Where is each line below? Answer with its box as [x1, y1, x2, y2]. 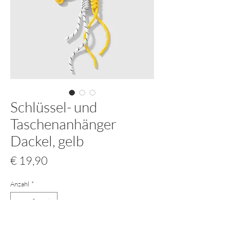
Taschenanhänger [10, 114, 117, 132]
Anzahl [10, 179, 29, 188]
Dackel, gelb [10, 131, 84, 149]
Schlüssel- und [10, 98, 97, 116]
